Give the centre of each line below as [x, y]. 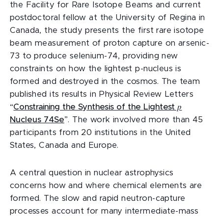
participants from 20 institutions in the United [100, 133]
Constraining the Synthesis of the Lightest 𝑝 [98, 107]
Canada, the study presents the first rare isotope [107, 30]
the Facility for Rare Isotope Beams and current [106, 5]
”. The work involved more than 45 [134, 120]
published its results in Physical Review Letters [102, 94]
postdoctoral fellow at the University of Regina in [108, 18]
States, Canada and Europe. [64, 145]
